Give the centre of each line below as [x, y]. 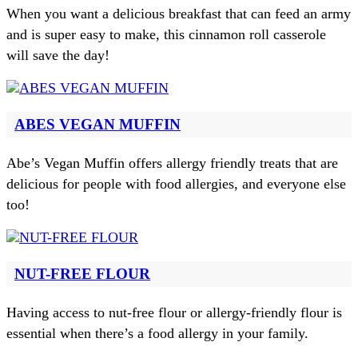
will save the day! [58, 55]
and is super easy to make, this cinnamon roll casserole [166, 34]
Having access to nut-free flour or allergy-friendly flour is [174, 312]
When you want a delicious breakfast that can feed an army [179, 13]
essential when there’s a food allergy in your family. [157, 333]
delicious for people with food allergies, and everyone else [176, 183]
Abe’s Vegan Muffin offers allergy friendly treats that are [172, 163]
